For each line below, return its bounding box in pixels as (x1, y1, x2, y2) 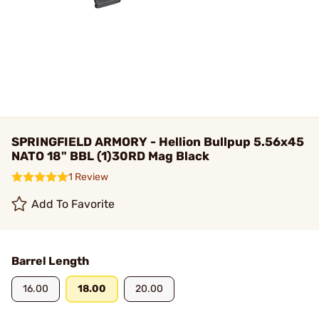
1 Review (68, 171, 108, 183)
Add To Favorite (31, 197, 115, 211)
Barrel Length (11, 254, 89, 268)
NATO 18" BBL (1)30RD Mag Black (11, 149, 209, 163)
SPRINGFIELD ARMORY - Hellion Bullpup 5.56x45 (11, 135, 304, 149)
